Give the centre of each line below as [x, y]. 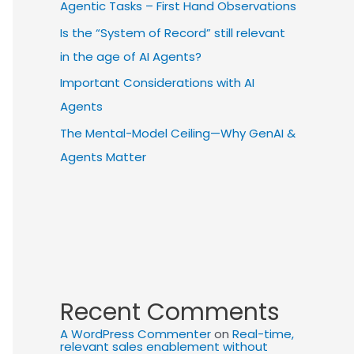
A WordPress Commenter [136, 334]
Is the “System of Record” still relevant [173, 32]
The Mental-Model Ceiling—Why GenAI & [178, 133]
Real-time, [263, 334]
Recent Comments [170, 312]
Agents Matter [103, 157]
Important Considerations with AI [157, 83]
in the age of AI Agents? [131, 56]
